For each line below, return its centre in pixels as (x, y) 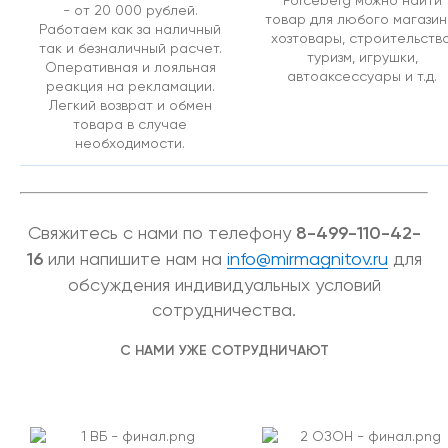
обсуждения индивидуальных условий (224, 284)
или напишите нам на (134, 258)
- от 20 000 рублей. (130, 10)
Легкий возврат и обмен (130, 105)
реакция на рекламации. (130, 86)
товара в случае (130, 124)
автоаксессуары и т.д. (362, 76)
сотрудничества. (224, 309)
